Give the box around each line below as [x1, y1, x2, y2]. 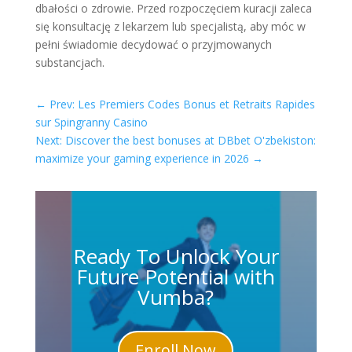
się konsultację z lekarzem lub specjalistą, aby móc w [35, 19, 306, 34]
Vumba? [137, 283, 214, 311]
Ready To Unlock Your [72, 242, 279, 270]
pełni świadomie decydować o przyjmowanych [35, 37, 272, 52]
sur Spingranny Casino [35, 115, 148, 130]
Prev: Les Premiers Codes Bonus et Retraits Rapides [49, 97, 315, 112]
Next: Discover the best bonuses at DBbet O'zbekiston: [35, 133, 316, 148]
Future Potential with [76, 262, 276, 291]
